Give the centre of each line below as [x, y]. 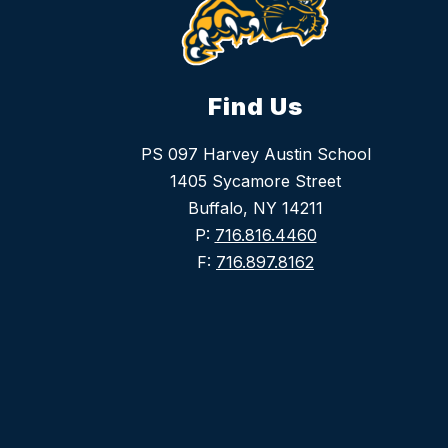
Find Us [255, 107]
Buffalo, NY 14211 [255, 208]
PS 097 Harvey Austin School [255, 154]
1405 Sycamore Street [255, 181]
